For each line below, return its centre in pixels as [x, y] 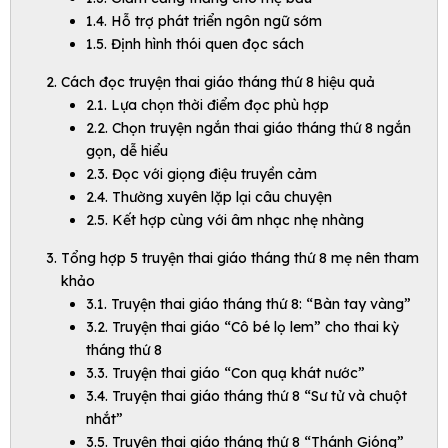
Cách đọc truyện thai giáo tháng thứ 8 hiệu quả [218, 82]
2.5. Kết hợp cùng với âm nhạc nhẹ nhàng [225, 220]
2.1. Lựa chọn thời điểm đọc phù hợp [207, 105]
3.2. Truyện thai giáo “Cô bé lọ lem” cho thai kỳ [242, 327]
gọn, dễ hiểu [127, 151]
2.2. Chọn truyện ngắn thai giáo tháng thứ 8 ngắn [248, 128]
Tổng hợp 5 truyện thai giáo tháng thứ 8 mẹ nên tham [240, 258]
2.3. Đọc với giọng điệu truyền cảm [201, 174]
